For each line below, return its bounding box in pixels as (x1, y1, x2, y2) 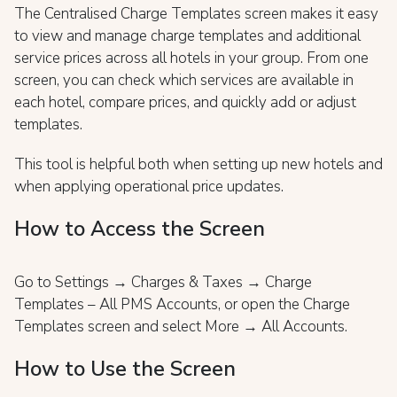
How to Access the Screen (14, 214, 265, 243)
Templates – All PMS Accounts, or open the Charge (14, 294, 350, 315)
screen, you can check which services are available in (14, 70, 354, 90)
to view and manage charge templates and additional (14, 26, 361, 46)
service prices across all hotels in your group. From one (14, 48, 369, 68)
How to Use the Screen (14, 354, 236, 383)
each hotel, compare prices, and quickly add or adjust (14, 92, 356, 113)
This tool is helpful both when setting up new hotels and (14, 154, 383, 175)
